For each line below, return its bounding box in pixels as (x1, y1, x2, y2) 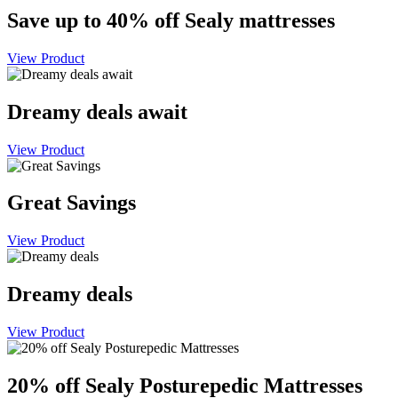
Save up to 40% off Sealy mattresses (7, 8, 335, 32)
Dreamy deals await (7, 99, 187, 123)
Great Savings (7, 191, 136, 215)
